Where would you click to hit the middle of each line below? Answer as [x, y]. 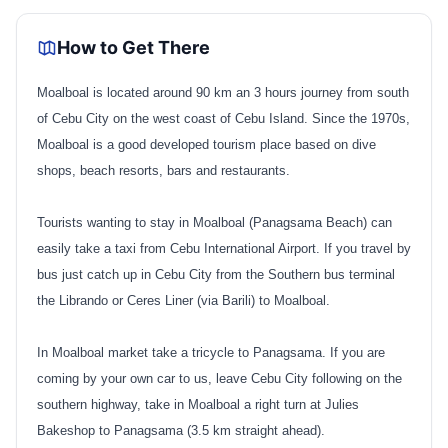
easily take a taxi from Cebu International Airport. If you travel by [224, 248]
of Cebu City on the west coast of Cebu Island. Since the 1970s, [223, 118]
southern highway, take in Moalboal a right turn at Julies [198, 404]
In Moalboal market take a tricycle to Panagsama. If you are [211, 352]
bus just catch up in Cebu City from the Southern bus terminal [216, 274]
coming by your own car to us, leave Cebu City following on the [219, 378]
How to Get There [133, 47]
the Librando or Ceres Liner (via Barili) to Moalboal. [183, 300]
